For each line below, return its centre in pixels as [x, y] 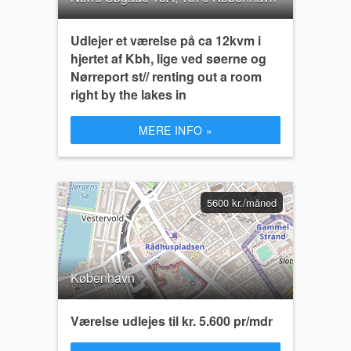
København [103, 278]
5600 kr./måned [242, 203]
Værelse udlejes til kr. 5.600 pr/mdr [172, 321]
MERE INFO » [175, 130]
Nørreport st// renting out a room [166, 77]
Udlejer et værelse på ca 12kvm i [166, 41]
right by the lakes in [128, 95]
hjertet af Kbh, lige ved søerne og [168, 59]
